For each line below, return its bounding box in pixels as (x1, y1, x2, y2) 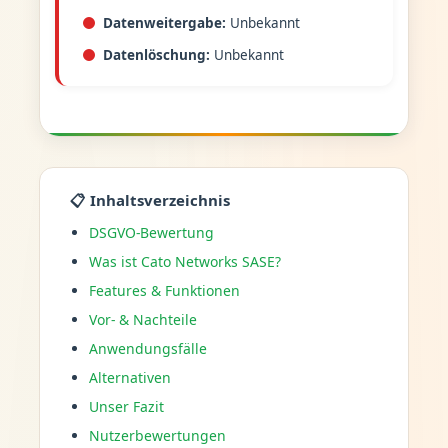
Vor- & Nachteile (88, 309, 197, 329)
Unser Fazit (88, 396, 164, 416)
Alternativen (88, 367, 171, 387)
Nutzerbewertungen (88, 425, 226, 445)
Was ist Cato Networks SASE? (88, 251, 281, 271)
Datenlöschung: (102, 46, 210, 64)
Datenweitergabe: (102, 14, 226, 32)
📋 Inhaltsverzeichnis (69, 189, 230, 210)
